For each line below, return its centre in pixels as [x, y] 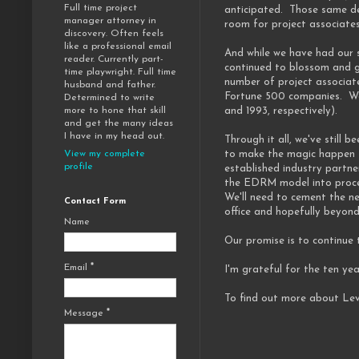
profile [79, 167]
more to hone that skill [115, 111]
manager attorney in [110, 21]
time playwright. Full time [120, 73]
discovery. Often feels [114, 34]
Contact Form [95, 202]
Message [85, 314]
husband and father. [110, 85]
